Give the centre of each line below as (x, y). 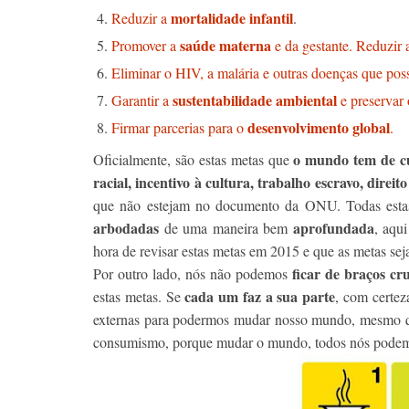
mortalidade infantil (230, 18)
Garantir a (142, 100)
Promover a (146, 45)
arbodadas (129, 228)
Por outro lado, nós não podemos (193, 273)
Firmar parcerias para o (179, 127)
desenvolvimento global (319, 127)
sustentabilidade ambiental (257, 100)
